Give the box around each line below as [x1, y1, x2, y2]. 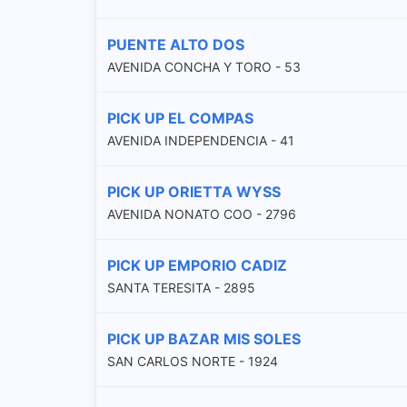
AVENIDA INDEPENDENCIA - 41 [107, 132, 294, 148]
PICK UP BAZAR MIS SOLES [107, 329, 301, 348]
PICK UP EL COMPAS [107, 108, 253, 127]
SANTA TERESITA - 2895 [107, 279, 255, 295]
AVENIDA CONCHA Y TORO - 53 [107, 58, 301, 74]
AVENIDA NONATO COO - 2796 [107, 205, 296, 222]
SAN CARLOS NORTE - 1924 [107, 352, 278, 369]
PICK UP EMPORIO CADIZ [107, 255, 287, 274]
